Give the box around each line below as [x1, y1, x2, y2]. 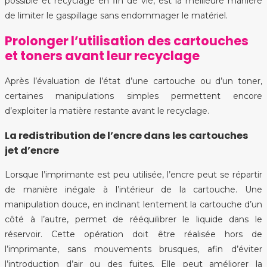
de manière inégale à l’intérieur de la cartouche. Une [5, 184, 262, 195]
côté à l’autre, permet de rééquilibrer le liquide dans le [5, 214, 262, 225]
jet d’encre [5, 143, 59, 157]
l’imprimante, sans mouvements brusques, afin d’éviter [5, 244, 262, 255]
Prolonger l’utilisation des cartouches [5, 32, 249, 50]
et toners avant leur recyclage [5, 47, 200, 65]
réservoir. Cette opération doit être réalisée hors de [5, 229, 262, 240]
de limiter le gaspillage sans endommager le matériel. [5, 10, 228, 21]
